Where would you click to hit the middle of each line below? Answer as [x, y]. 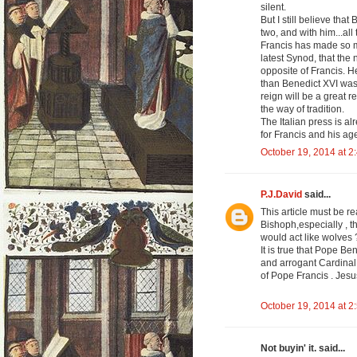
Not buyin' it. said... [303, 349]
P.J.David [281, 195]
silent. [273, 8]
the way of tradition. [302, 110]
